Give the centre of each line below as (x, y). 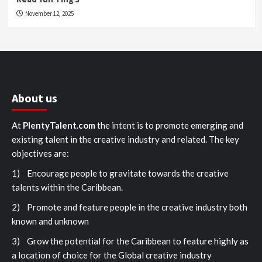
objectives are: (40, 153)
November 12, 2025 (49, 13)
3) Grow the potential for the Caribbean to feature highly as (130, 241)
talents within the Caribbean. (67, 187)
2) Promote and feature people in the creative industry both (130, 207)
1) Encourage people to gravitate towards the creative (120, 173)
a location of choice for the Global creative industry (112, 255)
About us (35, 98)
